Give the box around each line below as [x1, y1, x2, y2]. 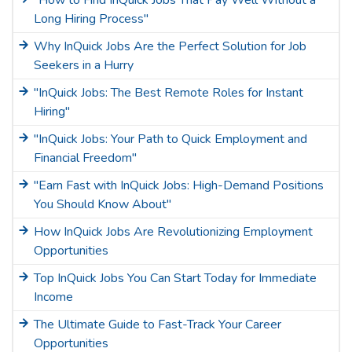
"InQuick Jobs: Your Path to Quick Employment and [34, 130, 307, 148]
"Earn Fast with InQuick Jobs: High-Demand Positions [34, 177, 324, 194]
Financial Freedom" [34, 149, 137, 167]
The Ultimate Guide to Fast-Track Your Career [34, 316, 281, 333]
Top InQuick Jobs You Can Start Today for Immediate [34, 269, 317, 287]
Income [34, 288, 73, 306]
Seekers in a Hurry [34, 57, 134, 74]
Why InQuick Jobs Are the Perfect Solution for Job [34, 38, 306, 55]
